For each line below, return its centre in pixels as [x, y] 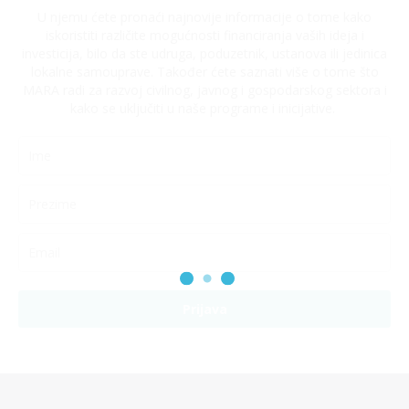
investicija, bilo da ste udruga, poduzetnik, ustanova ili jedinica [204, 53]
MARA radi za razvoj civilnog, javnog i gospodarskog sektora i [204, 90]
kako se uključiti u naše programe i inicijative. [204, 108]
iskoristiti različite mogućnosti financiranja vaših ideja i [204, 35]
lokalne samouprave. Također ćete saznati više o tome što [204, 72]
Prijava [204, 309]
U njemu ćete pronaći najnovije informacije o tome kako [204, 17]
